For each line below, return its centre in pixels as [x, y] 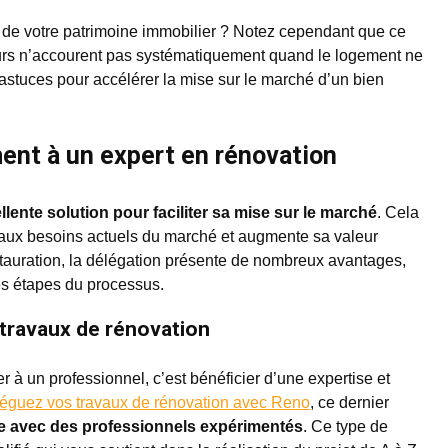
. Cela [398, 212]
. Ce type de [345, 426]
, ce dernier [349, 402]
